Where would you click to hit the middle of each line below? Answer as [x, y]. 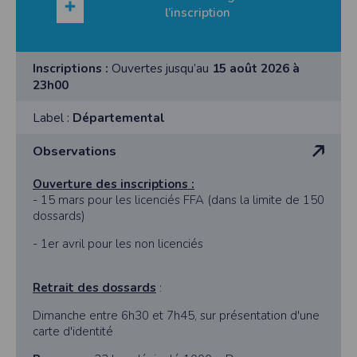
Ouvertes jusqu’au [160, 69]
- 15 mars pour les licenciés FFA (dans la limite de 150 [178, 200]
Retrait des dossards [94, 288]
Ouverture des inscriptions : [114, 184]
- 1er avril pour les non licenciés [120, 244]
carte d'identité [73, 332]
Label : [53, 118]
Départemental [119, 118]
